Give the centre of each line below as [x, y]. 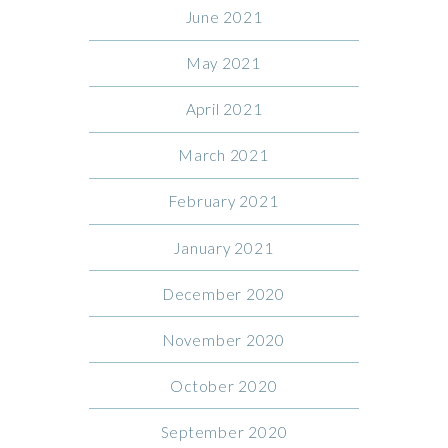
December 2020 [223, 293]
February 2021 [224, 201]
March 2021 [224, 155]
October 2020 [224, 385]
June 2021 [224, 17]
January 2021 [224, 247]
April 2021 [224, 109]
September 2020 [224, 431]
